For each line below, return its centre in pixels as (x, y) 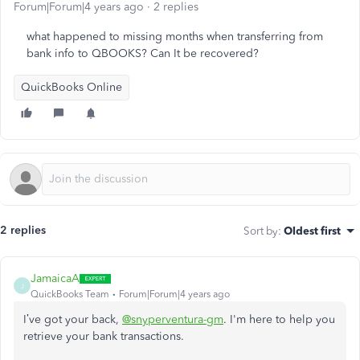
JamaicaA (55, 278)
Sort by (261, 231)
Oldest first (312, 231)
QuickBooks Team (70, 294)
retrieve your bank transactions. (104, 336)
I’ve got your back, (73, 319)
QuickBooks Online (72, 87)
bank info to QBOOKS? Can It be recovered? (143, 53)
